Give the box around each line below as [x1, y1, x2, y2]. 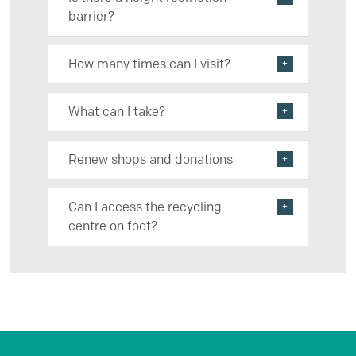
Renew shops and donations [68, 152, 233, 167]
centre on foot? [68, 219, 157, 234]
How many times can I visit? [68, 56, 230, 72]
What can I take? [68, 104, 165, 119]
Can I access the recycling [68, 199, 222, 215]
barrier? [68, 9, 114, 24]
